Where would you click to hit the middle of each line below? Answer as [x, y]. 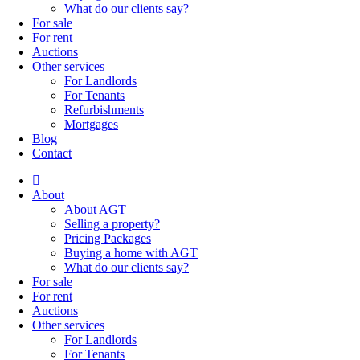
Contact [52, 153]
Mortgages [91, 125]
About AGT [95, 210]
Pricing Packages [108, 239]
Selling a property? [112, 224]
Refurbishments [104, 110]
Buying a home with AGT [131, 253]
